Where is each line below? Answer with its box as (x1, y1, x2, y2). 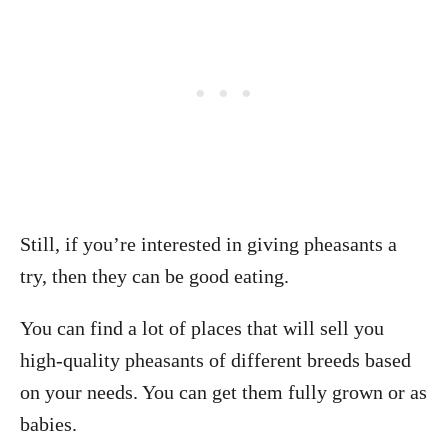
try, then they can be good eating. (20, 264, 289, 287)
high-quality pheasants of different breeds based (20, 348, 411, 371)
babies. (20, 412, 77, 435)
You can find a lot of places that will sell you (20, 316, 384, 339)
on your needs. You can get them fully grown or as (20, 380, 427, 403)
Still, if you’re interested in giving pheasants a (20, 232, 397, 255)
